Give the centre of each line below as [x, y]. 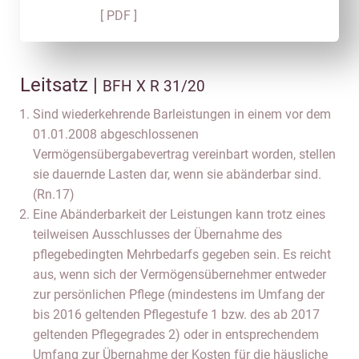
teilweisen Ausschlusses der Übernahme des [157, 234]
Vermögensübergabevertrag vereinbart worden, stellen [184, 154]
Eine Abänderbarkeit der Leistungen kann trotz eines [179, 214]
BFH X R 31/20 [154, 86]
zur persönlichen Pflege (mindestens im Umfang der [179, 294]
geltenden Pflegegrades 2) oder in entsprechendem [176, 335]
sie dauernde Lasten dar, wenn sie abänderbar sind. [177, 174]
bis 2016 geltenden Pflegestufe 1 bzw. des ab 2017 [176, 315]
